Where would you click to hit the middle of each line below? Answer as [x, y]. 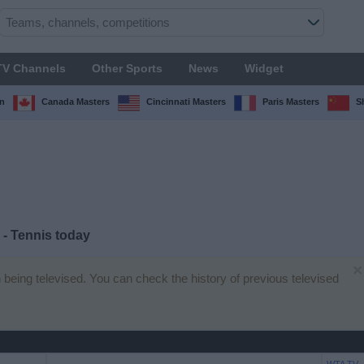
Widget [264, 68]
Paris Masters [290, 102]
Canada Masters [75, 102]
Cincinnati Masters [186, 102]
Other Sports [127, 68]
